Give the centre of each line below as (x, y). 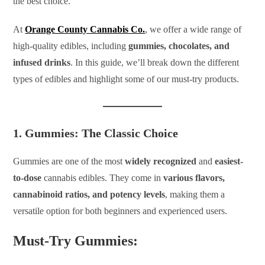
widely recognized (161, 161)
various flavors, (194, 177)
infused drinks (42, 62)
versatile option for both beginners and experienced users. (120, 211)
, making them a (195, 194)
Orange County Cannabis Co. (85, 29)
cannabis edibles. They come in (103, 177)
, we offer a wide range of (193, 29)
